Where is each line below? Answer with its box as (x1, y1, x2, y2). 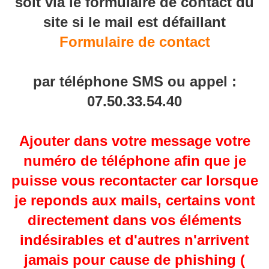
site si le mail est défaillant (43, 13, 226, 30)
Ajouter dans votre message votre (19, 132, 250, 149)
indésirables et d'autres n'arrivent (20, 231, 249, 248)
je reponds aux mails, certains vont (14, 192, 255, 208)
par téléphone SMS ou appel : (32, 73, 237, 89)
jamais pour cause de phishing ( (24, 251, 245, 268)
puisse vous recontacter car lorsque (11, 172, 258, 189)
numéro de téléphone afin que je (23, 152, 246, 169)
